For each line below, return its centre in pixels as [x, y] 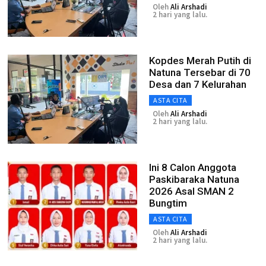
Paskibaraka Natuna [194, 179]
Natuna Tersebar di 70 [200, 72]
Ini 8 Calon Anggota [193, 167]
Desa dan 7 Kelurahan [198, 84]
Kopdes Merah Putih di [200, 61]
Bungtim [168, 203]
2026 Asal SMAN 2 [191, 191]
